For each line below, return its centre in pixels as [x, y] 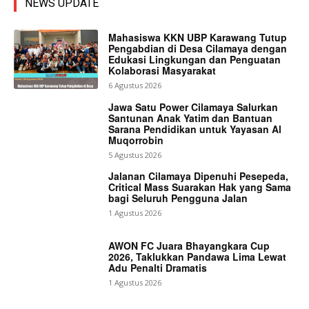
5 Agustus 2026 [135, 154]
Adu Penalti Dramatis [158, 267]
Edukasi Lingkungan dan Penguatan [195, 59]
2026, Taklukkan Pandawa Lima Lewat [198, 256]
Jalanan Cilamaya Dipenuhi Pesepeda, [199, 176]
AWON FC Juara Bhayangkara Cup [189, 245]
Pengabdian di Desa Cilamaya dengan [198, 48]
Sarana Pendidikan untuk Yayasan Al [195, 129]
